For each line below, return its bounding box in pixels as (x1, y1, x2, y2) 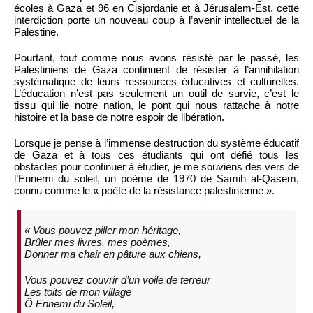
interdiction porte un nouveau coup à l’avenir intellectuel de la (14, 13, 299, 26)
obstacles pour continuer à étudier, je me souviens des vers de (14, 160, 299, 173)
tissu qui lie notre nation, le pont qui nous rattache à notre (14, 99, 299, 111)
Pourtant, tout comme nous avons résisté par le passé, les (14, 51, 299, 64)
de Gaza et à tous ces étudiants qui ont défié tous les (14, 148, 299, 161)
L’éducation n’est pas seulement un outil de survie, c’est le (14, 87, 299, 99)
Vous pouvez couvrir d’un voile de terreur (24, 274, 210, 286)
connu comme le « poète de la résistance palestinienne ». (14, 184, 275, 196)
